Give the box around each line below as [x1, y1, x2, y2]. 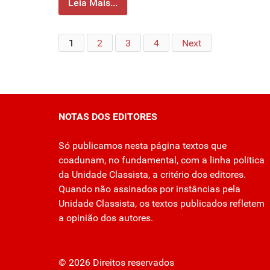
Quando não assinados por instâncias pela [58, 183, 240, 195]
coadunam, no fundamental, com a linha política [58, 154, 265, 166]
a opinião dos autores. [58, 212, 153, 224]
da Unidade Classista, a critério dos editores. [58, 169, 246, 181]
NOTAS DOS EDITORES [58, 111, 157, 123]
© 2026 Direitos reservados [58, 257, 174, 269]
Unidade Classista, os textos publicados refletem [58, 198, 265, 210]
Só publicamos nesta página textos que [58, 140, 227, 152]
